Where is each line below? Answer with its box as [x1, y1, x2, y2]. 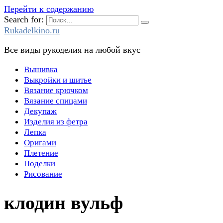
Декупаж [24, 107, 57, 116]
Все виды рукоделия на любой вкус [4, 45, 140, 55]
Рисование [24, 169, 62, 179]
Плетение [24, 148, 58, 158]
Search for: [4, 14, 44, 24]
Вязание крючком [24, 86, 88, 95]
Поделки [24, 159, 55, 168]
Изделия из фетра [24, 117, 88, 126]
